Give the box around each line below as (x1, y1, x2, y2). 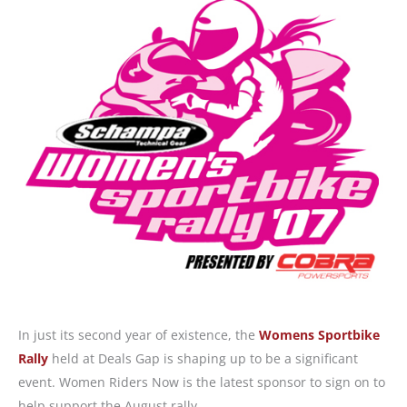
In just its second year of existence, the (18, 326, 259, 344)
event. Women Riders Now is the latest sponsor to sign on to (18, 373, 385, 392)
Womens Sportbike (259, 326, 380, 344)
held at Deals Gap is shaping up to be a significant (48, 350, 358, 368)
